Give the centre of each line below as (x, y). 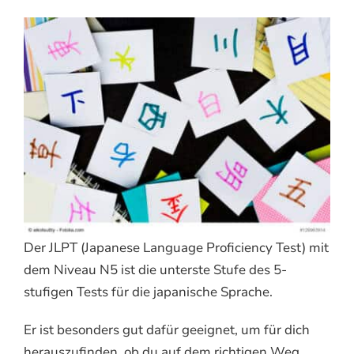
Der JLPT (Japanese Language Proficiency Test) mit (176, 247)
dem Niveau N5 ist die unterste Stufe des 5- (155, 269)
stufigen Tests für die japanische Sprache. (148, 292)
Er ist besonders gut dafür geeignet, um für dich (166, 330)
